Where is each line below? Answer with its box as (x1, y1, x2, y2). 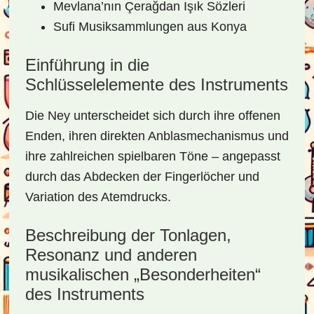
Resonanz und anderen (25, 245, 197, 264)
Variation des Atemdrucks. (25, 190, 171, 204)
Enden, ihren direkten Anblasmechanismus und (25, 129, 289, 143)
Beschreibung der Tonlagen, (25, 226, 231, 245)
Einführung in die (25, 55, 149, 74)
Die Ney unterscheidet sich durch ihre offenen (25, 109, 280, 123)
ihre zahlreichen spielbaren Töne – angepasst (25, 149, 280, 163)
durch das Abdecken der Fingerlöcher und (25, 170, 259, 184)
